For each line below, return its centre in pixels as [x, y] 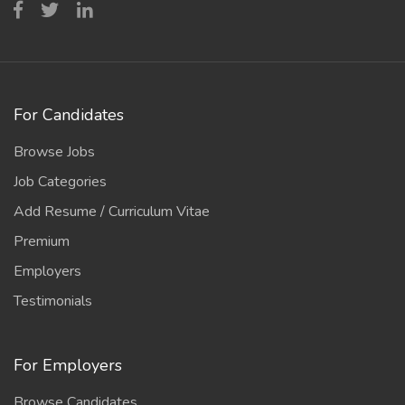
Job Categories [60, 182]
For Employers [68, 365]
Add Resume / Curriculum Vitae [112, 212]
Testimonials [53, 301]
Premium [42, 241]
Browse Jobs [54, 152]
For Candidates [69, 115]
